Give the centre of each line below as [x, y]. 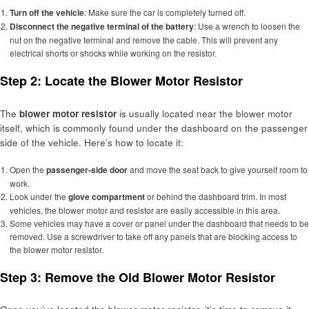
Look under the [39, 196]
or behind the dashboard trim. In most [215, 196]
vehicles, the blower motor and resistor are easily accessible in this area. [144, 210]
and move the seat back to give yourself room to [217, 169]
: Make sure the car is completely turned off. [165, 12]
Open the [28, 169]
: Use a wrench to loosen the [247, 26]
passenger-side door [87, 169]
